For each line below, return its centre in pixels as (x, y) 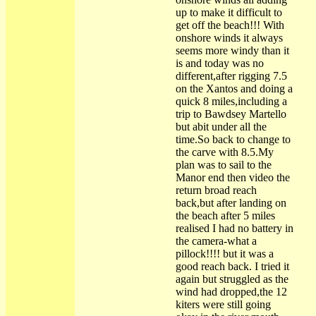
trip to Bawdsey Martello (231, 114)
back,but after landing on (231, 203)
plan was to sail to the (223, 165)
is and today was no (219, 63)
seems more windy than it (232, 50)
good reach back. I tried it (232, 266)
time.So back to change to (233, 139)
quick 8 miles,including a (231, 101)
